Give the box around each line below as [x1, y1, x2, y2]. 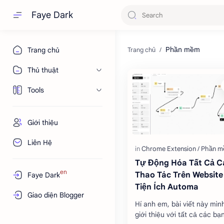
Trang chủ [27, 45, 59, 54]
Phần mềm [165, 45, 200, 54]
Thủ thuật [27, 65, 58, 74]
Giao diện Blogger [27, 190, 84, 199]
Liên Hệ [27, 138, 52, 147]
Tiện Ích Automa [135, 181, 198, 192]
